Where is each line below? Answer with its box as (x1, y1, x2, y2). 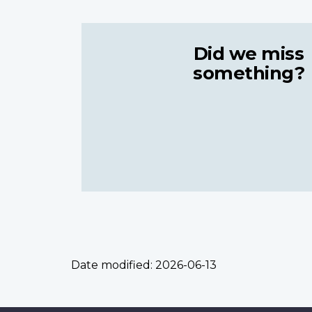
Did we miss (193, 42, 304, 64)
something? (193, 61, 304, 84)
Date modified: (71, 258, 153, 272)
